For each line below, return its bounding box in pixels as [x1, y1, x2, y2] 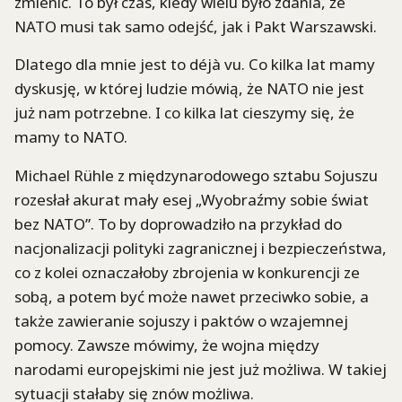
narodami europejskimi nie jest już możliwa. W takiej [14, 358, 387, 380]
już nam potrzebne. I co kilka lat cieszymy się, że [14, 102, 354, 124]
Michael [14, 164, 74, 186]
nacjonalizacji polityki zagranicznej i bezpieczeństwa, [14, 237, 387, 258]
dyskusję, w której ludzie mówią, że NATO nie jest [14, 78, 364, 100]
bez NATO [14, 213, 85, 234]
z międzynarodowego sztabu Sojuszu [114, 164, 378, 186]
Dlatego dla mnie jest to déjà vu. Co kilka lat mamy [14, 54, 375, 75]
